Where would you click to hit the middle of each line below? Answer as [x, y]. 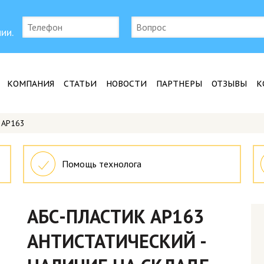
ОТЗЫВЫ [229, 84]
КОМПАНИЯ [31, 84]
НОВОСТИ [126, 84]
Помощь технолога [102, 164]
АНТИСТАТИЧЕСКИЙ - [116, 241]
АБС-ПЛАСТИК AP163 [115, 216]
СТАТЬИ [80, 84]
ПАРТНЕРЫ [179, 84]
